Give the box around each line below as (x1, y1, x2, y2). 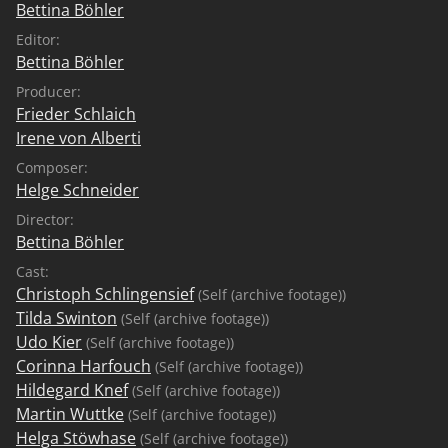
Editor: (16, 29, 60, 49)
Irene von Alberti (16, 126, 141, 149)
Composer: (16, 157, 88, 177)
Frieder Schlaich (16, 102, 136, 125)
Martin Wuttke (16, 402, 124, 425)
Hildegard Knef (16, 378, 128, 401)
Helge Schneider (16, 178, 139, 201)
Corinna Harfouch (16, 354, 151, 377)
